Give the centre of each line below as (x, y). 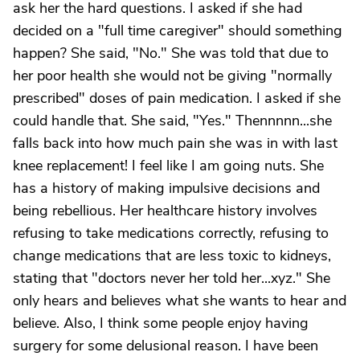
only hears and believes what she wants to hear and (180, 301)
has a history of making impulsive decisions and (166, 188)
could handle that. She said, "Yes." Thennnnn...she (172, 121)
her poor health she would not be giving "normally (172, 76)
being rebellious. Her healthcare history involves (165, 211)
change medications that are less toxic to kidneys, (172, 256)
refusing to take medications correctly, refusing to (171, 233)
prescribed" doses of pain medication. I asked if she (177, 98)
